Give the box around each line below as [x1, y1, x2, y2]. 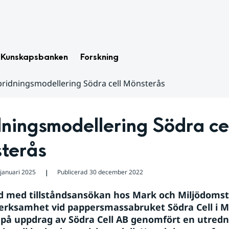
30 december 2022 [89, 168, 143, 176]
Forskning [80, 51, 119, 63]
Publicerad [57, 168, 87, 176]
